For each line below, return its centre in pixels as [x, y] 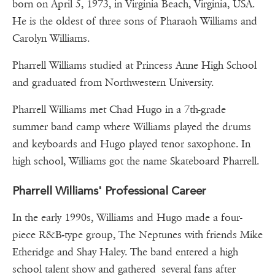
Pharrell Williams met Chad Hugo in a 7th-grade [119, 110]
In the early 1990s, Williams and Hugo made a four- [127, 218]
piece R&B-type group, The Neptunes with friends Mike [137, 235]
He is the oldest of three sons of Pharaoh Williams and [135, 21]
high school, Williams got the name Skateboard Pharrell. [136, 161]
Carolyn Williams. [62, 39]
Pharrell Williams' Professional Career [109, 191]
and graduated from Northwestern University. [113, 83]
